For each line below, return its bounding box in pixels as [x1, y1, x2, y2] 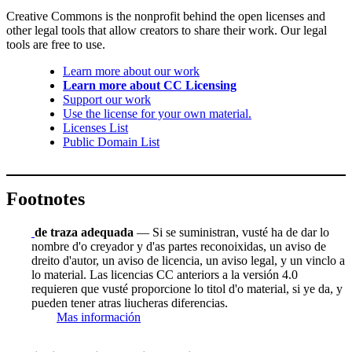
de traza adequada [35, 225, 134, 239]
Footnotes [6, 189, 85, 210]
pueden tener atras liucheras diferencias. [31, 295, 228, 310]
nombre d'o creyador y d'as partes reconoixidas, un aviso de [31, 239, 326, 253]
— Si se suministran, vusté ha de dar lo [134, 225, 329, 239]
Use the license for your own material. [63, 107, 251, 121]
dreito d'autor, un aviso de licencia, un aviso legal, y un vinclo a [31, 253, 345, 267]
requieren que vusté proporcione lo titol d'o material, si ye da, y [31, 281, 343, 295]
